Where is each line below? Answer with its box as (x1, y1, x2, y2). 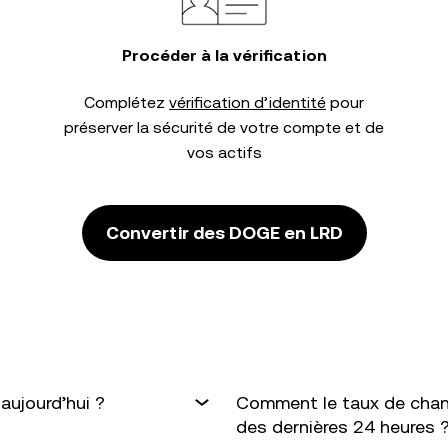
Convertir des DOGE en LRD (105, 222, 343, 243)
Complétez (84, 93, 169, 112)
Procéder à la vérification (121, 46, 327, 65)
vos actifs (186, 143, 262, 162)
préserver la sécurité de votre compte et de (64, 118, 384, 137)
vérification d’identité (169, 93, 326, 112)
